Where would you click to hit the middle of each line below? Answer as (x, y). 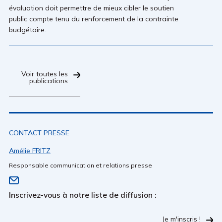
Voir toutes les (45, 74)
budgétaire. (28, 30)
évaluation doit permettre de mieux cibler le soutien (91, 8)
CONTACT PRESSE (39, 133)
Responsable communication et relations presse (81, 165)
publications (49, 81)
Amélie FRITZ (30, 151)
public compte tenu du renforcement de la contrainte (94, 19)
